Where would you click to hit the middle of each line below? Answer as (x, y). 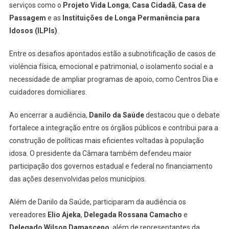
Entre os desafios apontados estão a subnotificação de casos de (112, 53)
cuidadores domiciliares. (48, 92)
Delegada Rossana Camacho (133, 214)
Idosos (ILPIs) (33, 30)
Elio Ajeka (64, 214)
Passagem (27, 18)
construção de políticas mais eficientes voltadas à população (106, 140)
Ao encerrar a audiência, (49, 115)
